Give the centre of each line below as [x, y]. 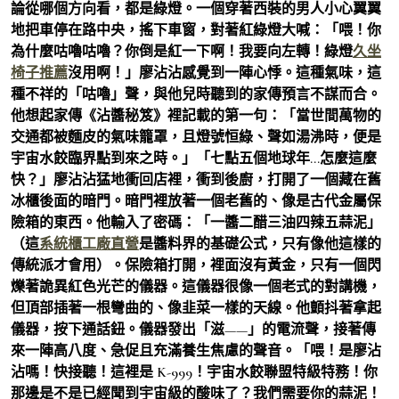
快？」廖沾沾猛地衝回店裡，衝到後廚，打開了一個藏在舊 [196, 179]
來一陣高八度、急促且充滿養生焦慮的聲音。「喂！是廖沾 [196, 350]
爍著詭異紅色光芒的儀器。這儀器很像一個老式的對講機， [196, 286]
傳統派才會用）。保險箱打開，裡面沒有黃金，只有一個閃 [196, 265]
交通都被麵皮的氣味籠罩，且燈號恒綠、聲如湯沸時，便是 [196, 137]
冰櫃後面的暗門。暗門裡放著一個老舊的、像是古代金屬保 [196, 201]
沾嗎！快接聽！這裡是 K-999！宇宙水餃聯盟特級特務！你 [194, 372]
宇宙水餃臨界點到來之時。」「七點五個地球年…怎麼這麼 [194, 158]
